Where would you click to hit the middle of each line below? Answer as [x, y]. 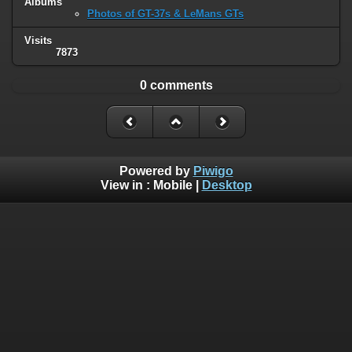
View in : [126, 185]
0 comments [176, 85]
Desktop [227, 185]
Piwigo [213, 171]
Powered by [156, 171]
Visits [38, 40]
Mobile [172, 185]
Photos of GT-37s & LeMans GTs [165, 13]
